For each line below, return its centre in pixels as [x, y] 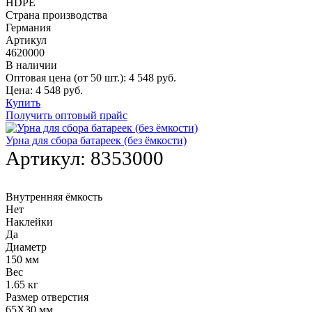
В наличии [31, 65]
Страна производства [56, 15]
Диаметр [26, 247]
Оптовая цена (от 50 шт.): [66, 78]
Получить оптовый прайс [67, 116]
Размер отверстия [47, 297]
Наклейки [29, 222]
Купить [23, 103]
